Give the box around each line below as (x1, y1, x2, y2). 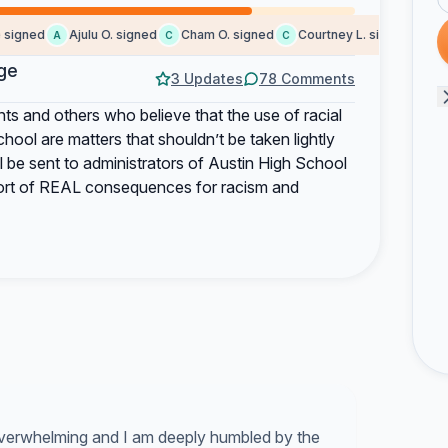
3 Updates (171, 70, 243, 87)
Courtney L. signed (278, 27, 391, 42)
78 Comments (259, 70, 355, 87)
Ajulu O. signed (49, 27, 138, 42)
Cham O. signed (161, 27, 255, 42)
